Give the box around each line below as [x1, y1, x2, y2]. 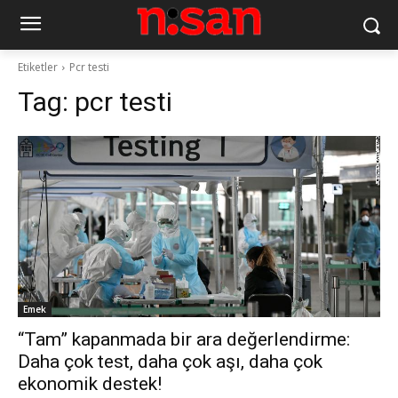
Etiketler [18, 60, 58, 75]
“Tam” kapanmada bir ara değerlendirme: [18, 329, 350, 350]
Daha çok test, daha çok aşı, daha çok [18, 351, 322, 372]
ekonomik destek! [18, 373, 162, 394]
